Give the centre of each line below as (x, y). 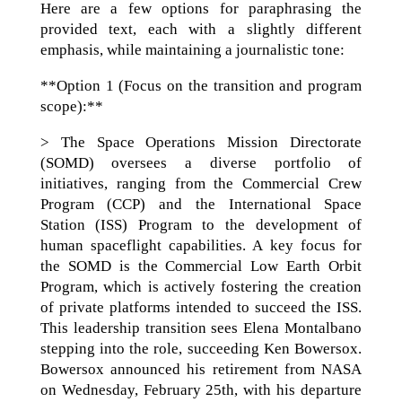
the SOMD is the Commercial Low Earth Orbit (201, 266)
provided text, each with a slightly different (201, 29)
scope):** (71, 106)
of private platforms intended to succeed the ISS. (201, 307)
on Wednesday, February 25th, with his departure (201, 389)
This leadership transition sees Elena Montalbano (201, 328)
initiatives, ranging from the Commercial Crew (201, 183)
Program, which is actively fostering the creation (201, 286)
